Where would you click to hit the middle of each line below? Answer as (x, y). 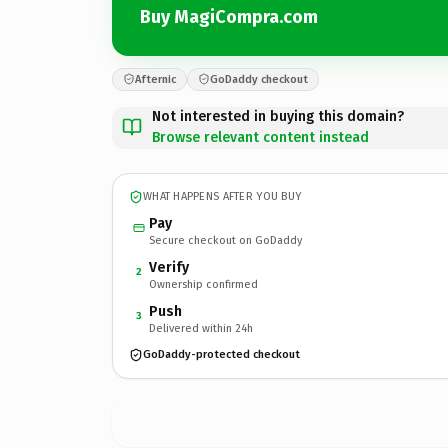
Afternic (155, 79)
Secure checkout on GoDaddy (225, 240)
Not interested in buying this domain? (278, 116)
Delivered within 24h (201, 328)
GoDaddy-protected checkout (221, 354)
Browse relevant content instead (260, 137)
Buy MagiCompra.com (229, 17)
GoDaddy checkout (259, 79)
